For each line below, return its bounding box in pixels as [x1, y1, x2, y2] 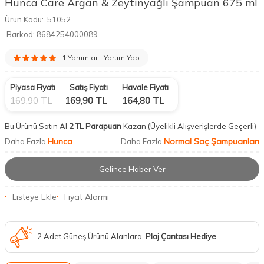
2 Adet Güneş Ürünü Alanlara [37, 232, 146, 242]
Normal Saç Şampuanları [164, 136, 259, 147]
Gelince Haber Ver [98, 164, 166, 174]
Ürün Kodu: [5, 15, 44, 25]
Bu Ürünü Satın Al [5, 121, 67, 131]
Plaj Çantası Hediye [146, 232, 216, 242]
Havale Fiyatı [122, 82, 169, 93]
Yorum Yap [104, 53, 140, 62]
